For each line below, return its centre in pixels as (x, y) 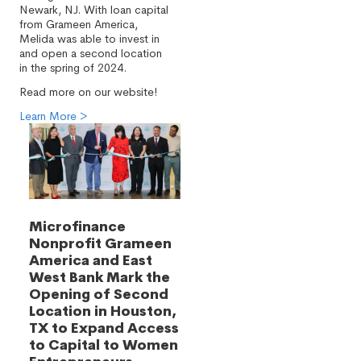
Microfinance (77, 227)
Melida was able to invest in (89, 39)
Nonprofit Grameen (100, 244)
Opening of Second (99, 295)
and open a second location (91, 53)
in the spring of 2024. (73, 68)
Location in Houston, (103, 311)
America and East (91, 261)
